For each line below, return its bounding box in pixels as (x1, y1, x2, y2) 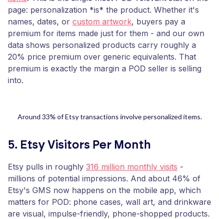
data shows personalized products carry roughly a (8, 40, 196, 50)
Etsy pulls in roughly (8, 162, 86, 172)
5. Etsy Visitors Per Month (8, 139, 151, 151)
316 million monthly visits (86, 162, 177, 172)
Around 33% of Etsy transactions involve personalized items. (17, 112, 202, 121)
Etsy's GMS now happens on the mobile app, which (8, 185, 201, 195)
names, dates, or (8, 17, 72, 26)
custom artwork (72, 17, 131, 26)
